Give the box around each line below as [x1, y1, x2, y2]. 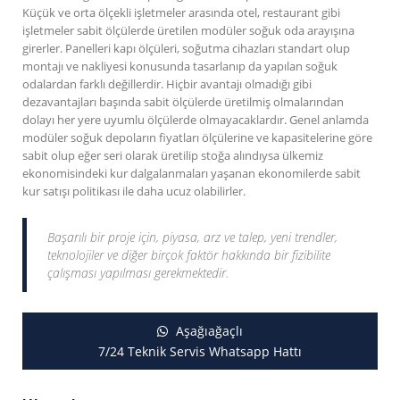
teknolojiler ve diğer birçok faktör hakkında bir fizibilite [47, 246, 330, 263]
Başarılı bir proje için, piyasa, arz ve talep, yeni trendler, [47, 229, 337, 246]
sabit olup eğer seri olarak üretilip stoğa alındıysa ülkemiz [22, 147, 323, 164]
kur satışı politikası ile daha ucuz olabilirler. [22, 183, 246, 200]
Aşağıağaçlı [172, 322, 243, 340]
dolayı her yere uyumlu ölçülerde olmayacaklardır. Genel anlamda [22, 112, 369, 129]
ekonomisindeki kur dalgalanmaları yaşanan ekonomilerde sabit [22, 165, 361, 182]
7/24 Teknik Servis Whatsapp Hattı [98, 343, 302, 361]
